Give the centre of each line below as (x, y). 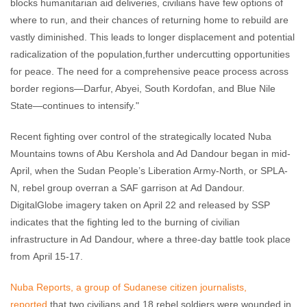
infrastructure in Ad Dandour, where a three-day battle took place (150, 239)
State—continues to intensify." (75, 106)
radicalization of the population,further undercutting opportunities (150, 54)
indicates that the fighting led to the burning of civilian (125, 222)
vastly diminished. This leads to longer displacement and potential (152, 37)
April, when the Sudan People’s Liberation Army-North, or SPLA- (149, 171)
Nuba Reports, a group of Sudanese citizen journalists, (128, 287)
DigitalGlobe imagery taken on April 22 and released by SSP (140, 205)
